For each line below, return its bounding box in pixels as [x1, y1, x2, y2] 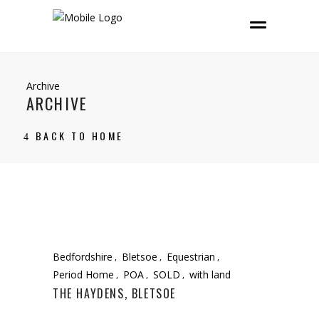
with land [189, 267, 231, 281]
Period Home [53, 267, 114, 281]
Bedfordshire [53, 249, 113, 263]
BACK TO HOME [35, 128, 124, 143]
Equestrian [167, 249, 215, 263]
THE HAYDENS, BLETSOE [53, 284, 176, 302]
